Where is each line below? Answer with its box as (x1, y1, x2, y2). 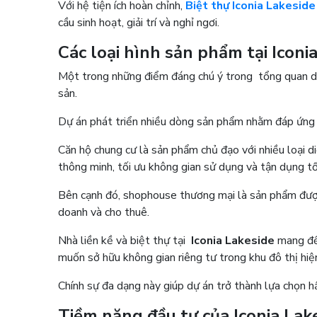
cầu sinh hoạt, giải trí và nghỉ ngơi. (58, 14, 226, 30)
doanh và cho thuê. (58, 204, 156, 220)
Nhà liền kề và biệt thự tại (58, 232, 192, 248)
